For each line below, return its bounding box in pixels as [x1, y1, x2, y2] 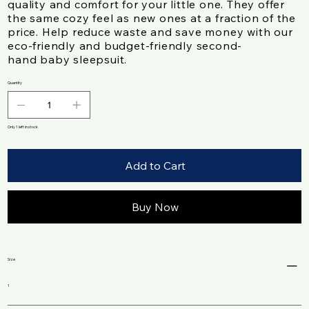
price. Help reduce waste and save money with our [8, 25, 293, 39]
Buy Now [132, 200, 179, 215]
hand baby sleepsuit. [8, 52, 128, 67]
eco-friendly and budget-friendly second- [8, 39, 243, 53]
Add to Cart [125, 159, 186, 173]
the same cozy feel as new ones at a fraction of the [8, 11, 296, 26]
